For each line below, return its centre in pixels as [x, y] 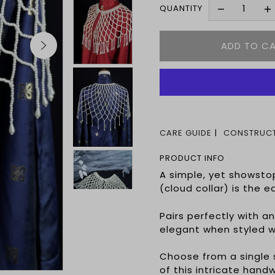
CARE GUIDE [186, 133]
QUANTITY [181, 9]
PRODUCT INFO [192, 158]
